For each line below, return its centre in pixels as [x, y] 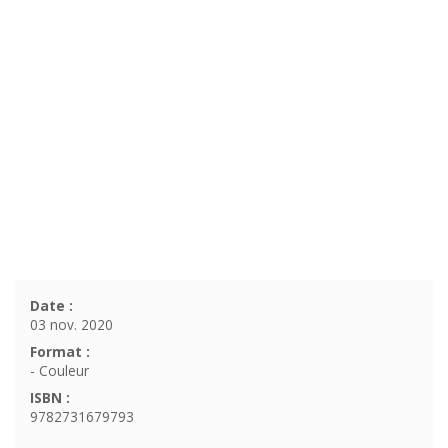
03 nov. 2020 [71, 325]
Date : [51, 306]
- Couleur [59, 371]
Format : [60, 352]
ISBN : [50, 398]
